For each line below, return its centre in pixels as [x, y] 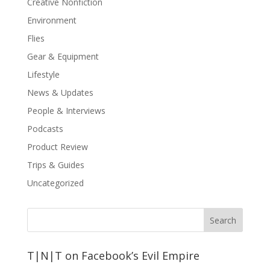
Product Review [57, 147]
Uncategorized [55, 183]
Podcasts [45, 129]
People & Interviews [66, 111]
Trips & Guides [55, 165]
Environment [52, 20]
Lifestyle [43, 74]
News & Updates [60, 93]
